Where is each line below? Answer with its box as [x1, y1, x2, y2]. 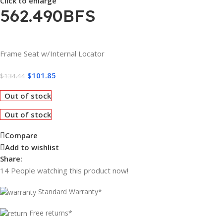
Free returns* [29, 208, 72, 218]
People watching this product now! [11, 165, 128, 175]
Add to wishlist [5, 142, 59, 153]
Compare [5, 130, 38, 141]
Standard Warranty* [38, 186, 102, 196]
